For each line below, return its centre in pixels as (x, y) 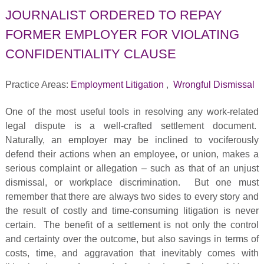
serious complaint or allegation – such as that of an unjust (132, 169)
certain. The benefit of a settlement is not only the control (132, 225)
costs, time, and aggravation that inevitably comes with (132, 253)
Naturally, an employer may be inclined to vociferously (132, 140)
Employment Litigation (117, 85)
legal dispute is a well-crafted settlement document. (132, 126)
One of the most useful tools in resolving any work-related (132, 112)
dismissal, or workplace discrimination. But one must (132, 183)
